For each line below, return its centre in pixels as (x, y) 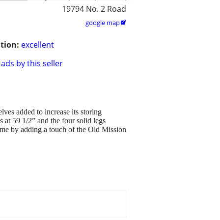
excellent (38, 45)
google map (103, 23)
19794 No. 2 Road (94, 9)
